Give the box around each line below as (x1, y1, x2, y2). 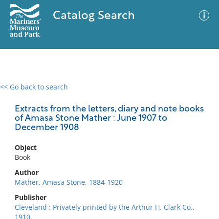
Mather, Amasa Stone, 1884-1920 (15, 177, 123, 187)
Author (15, 168, 39, 177)
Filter (189, 92, 205, 100)
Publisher (15, 193, 46, 202)
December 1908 (15, 123, 79, 132)
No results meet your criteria (61, 142, 155, 152)
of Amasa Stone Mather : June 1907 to (15, 114, 167, 123)
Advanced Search (116, 90, 173, 100)
